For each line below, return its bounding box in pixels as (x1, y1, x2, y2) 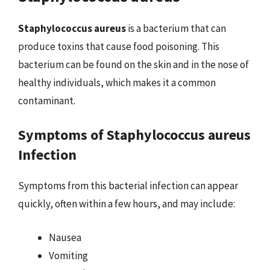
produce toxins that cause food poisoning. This (18, 39, 219, 53)
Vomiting (49, 248, 88, 262)
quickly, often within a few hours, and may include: (18, 197, 235, 210)
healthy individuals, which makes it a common (18, 75, 216, 89)
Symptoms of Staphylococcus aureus (18, 125, 251, 144)
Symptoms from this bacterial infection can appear (18, 179, 238, 192)
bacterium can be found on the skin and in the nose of (18, 57, 249, 71)
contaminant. (18, 93, 75, 107)
